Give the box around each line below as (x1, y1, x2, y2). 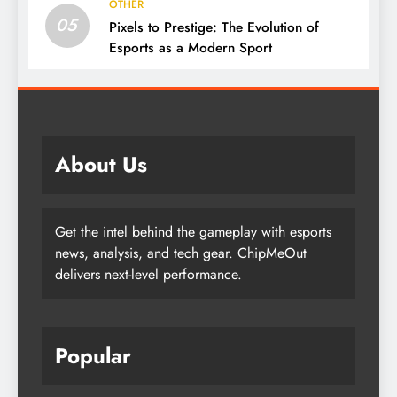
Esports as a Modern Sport (109, 37, 272, 58)
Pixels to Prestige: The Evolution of (109, 17, 319, 37)
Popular (55, 339, 131, 371)
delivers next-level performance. (55, 263, 242, 284)
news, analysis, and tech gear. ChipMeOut (55, 242, 307, 263)
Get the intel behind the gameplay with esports (55, 221, 331, 242)
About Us (55, 148, 147, 180)
